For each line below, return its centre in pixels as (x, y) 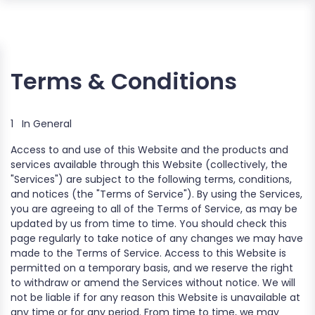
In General (47, 124)
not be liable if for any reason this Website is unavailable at (155, 297)
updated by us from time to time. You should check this (149, 224)
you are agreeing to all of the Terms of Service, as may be (154, 209)
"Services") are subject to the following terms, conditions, (151, 179)
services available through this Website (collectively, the (149, 165)
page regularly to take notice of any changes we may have (157, 238)
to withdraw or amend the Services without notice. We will (153, 283)
